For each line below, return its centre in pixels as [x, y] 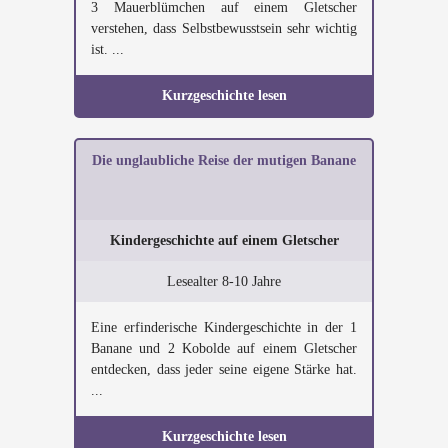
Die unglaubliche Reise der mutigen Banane [224, 160]
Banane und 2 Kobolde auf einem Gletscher [224, 348]
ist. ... [107, 49]
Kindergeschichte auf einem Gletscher [224, 240]
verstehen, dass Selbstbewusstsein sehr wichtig [224, 28]
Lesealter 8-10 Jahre [224, 281]
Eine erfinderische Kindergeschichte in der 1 [224, 327]
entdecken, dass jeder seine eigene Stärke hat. [224, 369]
